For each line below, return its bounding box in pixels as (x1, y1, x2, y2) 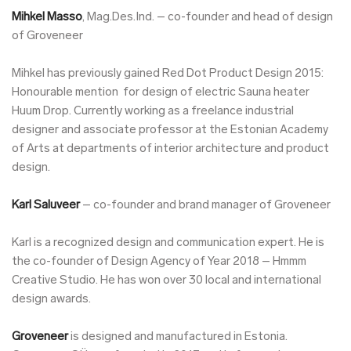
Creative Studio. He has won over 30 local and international (12, 274, 321, 287)
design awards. (12, 293, 91, 306)
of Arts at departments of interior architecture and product (12, 143, 329, 155)
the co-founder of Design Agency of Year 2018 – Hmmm (12, 255, 306, 268)
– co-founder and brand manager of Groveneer (82, 199, 331, 212)
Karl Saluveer (12, 199, 82, 212)
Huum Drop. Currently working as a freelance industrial (12, 105, 294, 118)
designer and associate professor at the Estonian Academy (12, 124, 328, 136)
